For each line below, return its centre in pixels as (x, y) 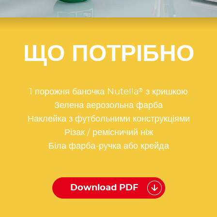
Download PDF (104, 188)
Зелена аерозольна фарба (108, 106)
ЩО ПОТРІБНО (108, 54)
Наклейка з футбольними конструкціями (108, 119)
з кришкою (166, 92)
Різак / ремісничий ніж (108, 133)
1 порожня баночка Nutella (84, 92)
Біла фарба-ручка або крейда (108, 147)
